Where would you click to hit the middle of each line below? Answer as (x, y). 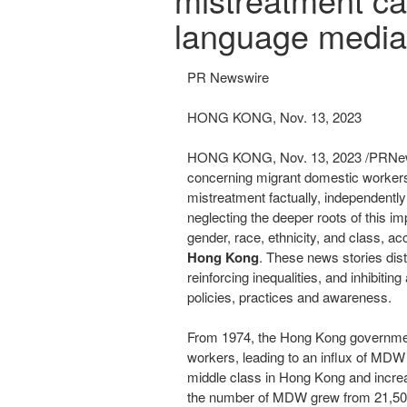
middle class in (233, 377)
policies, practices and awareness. (289, 297)
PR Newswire (228, 77)
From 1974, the (233, 337)
